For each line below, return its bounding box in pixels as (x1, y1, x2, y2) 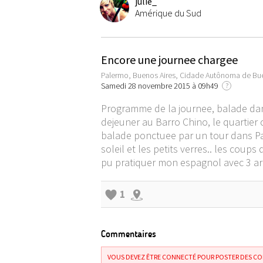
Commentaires (101, 228, 156, 240)
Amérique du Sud (135, 7, 201, 19)
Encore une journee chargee (101, 52, 238, 67)
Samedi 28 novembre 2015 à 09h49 (101, 80, 222, 91)
